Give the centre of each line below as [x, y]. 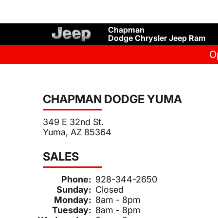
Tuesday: [72, 210]
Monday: [73, 200]
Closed [109, 189]
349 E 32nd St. [73, 122]
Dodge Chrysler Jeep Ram [157, 38]
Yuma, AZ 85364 [77, 132]
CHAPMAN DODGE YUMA [112, 99]
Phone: [76, 179]
